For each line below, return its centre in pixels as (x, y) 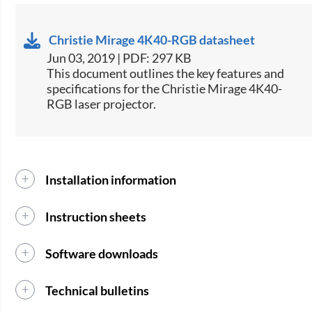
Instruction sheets (96, 216)
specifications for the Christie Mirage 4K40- (165, 88)
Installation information (111, 179)
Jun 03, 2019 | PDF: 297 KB (119, 57)
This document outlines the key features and (166, 73)
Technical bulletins (97, 290)
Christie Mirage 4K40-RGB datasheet (152, 39)
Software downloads (102, 253)
